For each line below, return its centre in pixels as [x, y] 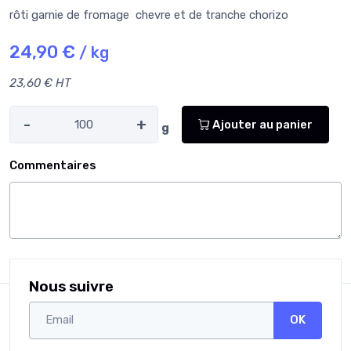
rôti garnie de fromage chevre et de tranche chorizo [150, 15]
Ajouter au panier [261, 124]
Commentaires [53, 166]
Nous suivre [71, 286]
